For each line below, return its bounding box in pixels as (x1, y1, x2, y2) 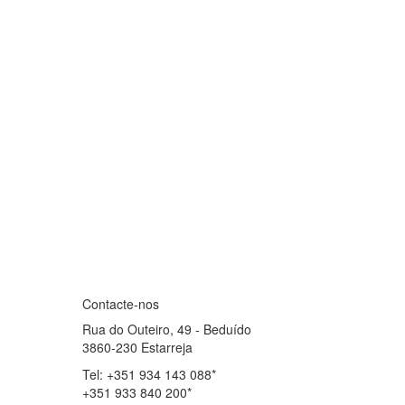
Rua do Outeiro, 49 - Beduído (82, 320, 251, 338)
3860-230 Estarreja (82, 338, 193, 356)
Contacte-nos (82, 295, 159, 313)
